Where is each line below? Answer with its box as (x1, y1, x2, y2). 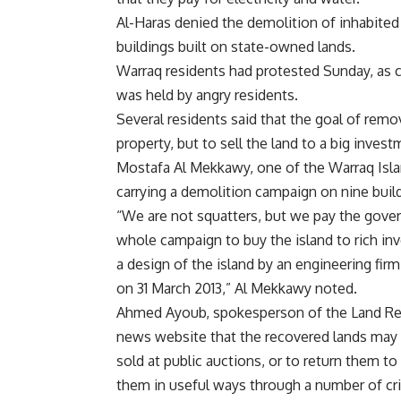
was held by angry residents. (116, 85, 298, 104)
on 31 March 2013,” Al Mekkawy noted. (116, 278, 357, 297)
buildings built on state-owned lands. (116, 37, 355, 55)
